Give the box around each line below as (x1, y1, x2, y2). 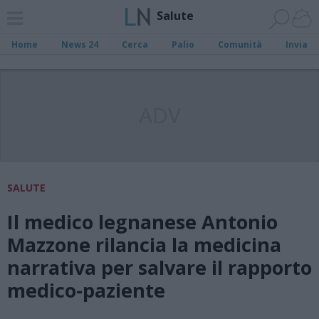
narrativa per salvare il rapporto (7, 254, 312, 281)
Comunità (217, 38, 262, 51)
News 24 (61, 38, 99, 51)
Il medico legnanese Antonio (7, 209, 278, 235)
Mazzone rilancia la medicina (7, 231, 281, 258)
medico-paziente (7, 277, 165, 303)
